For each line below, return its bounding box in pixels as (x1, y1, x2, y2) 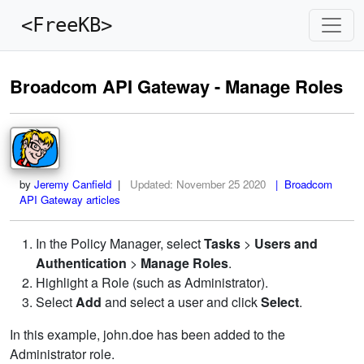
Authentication (36, 253, 127, 272)
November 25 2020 (176, 176, 266, 192)
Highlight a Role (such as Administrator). (36, 273, 268, 292)
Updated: (130, 176, 176, 192)
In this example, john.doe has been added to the (10, 325, 285, 344)
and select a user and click (105, 292, 261, 311)
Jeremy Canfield (34, 176, 111, 192)
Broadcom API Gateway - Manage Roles (10, 73, 343, 99)
